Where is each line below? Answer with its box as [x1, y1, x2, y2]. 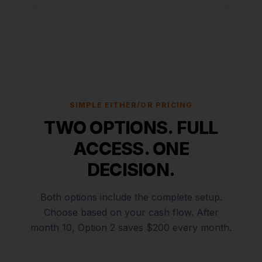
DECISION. [87, 159, 175, 180]
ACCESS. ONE [73, 138, 189, 159]
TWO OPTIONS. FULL [44, 117, 218, 138]
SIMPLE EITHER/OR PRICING [69, 101, 193, 109]
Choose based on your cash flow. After [43, 206, 219, 218]
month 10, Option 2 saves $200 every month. [30, 222, 232, 233]
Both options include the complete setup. [40, 191, 222, 203]
